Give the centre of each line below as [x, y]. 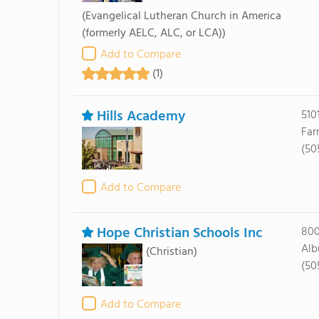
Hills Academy [141, 117]
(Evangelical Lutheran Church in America [181, 16]
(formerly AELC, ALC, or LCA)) [153, 33]
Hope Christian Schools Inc [179, 234]
